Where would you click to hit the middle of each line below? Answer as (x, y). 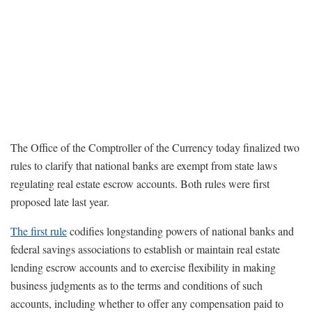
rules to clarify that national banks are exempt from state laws (144, 165)
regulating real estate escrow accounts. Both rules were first (140, 183)
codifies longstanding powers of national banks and (180, 231)
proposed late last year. (60, 201)
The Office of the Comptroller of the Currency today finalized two (155, 147)
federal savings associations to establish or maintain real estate (145, 249)
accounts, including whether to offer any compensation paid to (147, 303)
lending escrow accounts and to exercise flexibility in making (143, 267)
